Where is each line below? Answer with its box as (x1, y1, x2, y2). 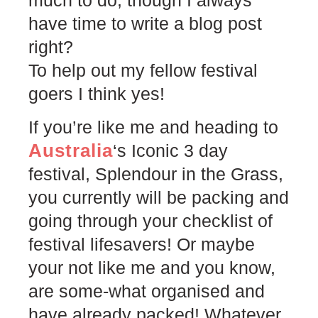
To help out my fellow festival (28, 60, 258, 80)
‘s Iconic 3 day (113, 140, 228, 160)
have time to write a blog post (28, 13, 262, 33)
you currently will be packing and (28, 187, 289, 207)
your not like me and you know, (28, 257, 275, 278)
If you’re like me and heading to (28, 116, 278, 137)
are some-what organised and (28, 280, 265, 301)
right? (28, 36, 73, 57)
